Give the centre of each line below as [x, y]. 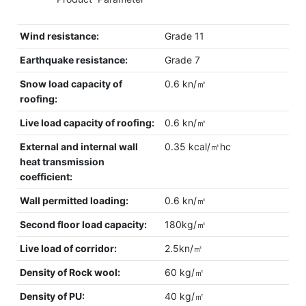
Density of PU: [53, 296]
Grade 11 [185, 36]
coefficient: [46, 176]
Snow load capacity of [71, 83]
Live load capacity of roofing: [87, 122]
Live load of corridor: [69, 248]
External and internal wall [79, 146]
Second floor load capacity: [84, 224]
